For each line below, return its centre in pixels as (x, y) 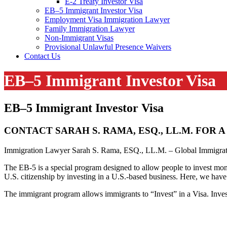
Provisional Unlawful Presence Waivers (108, 47)
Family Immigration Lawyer (90, 29)
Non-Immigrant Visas (79, 38)
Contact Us (42, 56)
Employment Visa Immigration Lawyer (107, 20)
